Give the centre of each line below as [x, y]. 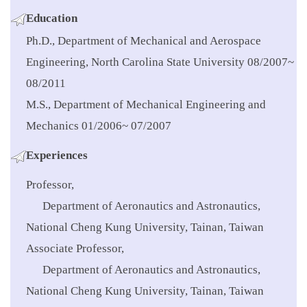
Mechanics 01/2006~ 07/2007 [99, 126]
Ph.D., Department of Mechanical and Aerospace [144, 41]
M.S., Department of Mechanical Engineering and [146, 105]
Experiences [57, 156]
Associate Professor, [75, 249]
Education [52, 19]
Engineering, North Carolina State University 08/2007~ [160, 62]
